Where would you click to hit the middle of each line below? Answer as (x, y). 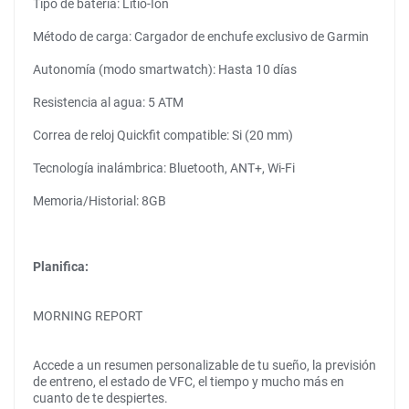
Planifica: (61, 267)
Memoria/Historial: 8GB (100, 201)
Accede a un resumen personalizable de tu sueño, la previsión (204, 365)
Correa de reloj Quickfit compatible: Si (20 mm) (163, 135)
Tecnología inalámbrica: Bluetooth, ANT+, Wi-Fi (164, 168)
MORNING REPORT (88, 316)
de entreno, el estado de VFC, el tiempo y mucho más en (189, 382)
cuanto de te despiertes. (100, 398)
